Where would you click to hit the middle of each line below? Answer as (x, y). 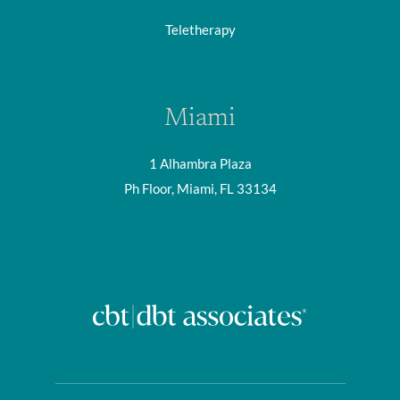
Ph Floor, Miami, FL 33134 (200, 189)
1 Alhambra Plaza (200, 164)
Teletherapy (200, 30)
